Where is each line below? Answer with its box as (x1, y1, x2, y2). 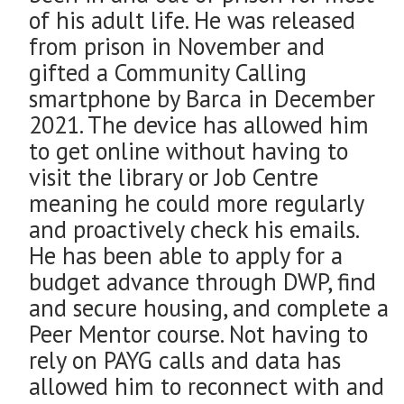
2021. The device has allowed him (29, 109, 369, 141)
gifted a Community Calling (29, 57, 307, 88)
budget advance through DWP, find (29, 266, 376, 298)
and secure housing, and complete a (29, 292, 389, 324)
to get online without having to (29, 135, 348, 167)
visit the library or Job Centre (29, 161, 318, 193)
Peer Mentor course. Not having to (29, 318, 368, 350)
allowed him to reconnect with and (29, 371, 384, 402)
